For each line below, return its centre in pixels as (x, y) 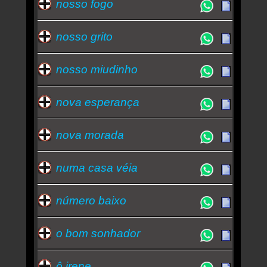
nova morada (90, 135)
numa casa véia (97, 167)
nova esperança (97, 102)
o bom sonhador (98, 233)
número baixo (91, 200)
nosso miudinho (97, 69)
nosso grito (84, 36)
